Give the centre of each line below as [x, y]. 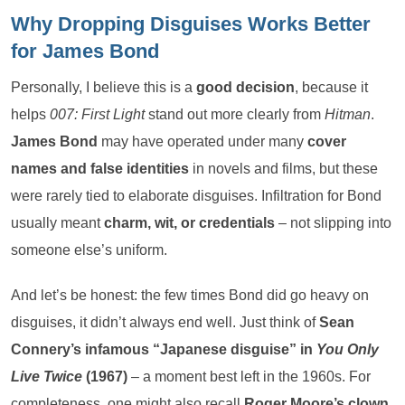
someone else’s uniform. [89, 250]
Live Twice [47, 376]
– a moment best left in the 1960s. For [249, 376]
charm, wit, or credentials [189, 222]
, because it [331, 87]
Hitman [348, 114]
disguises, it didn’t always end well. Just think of [165, 322]
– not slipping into [333, 222]
